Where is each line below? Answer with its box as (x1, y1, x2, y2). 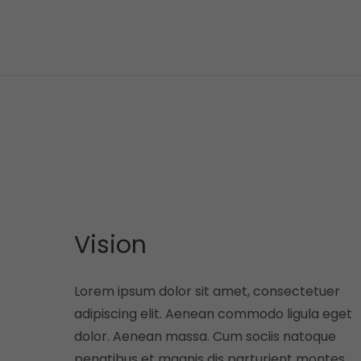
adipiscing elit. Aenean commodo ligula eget (74, 305, 352, 323)
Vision (74, 228, 147, 261)
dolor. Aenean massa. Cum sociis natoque (74, 327, 336, 346)
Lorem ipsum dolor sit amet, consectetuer (74, 282, 340, 301)
